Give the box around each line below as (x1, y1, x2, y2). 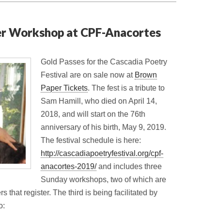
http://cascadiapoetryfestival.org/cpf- (41, 149, 163, 157)
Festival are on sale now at (41, 70, 135, 79)
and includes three (96, 162, 162, 170)
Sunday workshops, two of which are (41, 175, 166, 184)
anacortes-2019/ (41, 162, 96, 170)
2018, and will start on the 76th (41, 109, 145, 118)
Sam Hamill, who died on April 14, (41, 96, 157, 105)
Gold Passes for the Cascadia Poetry (41, 57, 167, 66)
